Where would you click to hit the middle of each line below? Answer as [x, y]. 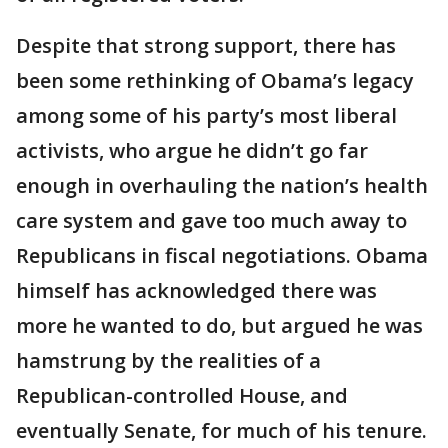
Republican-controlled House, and [182, 395]
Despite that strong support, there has [206, 45]
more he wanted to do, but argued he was [219, 325]
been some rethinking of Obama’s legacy [215, 80]
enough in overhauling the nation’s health [222, 185]
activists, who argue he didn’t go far [192, 150]
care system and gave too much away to [211, 220]
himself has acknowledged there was [196, 290]
